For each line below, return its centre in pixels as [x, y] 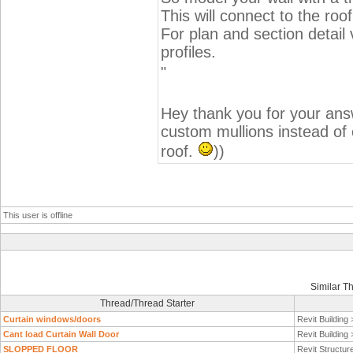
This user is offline [38, 215]
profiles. [188, 52]
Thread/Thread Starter [147, 303]
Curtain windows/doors [52, 319]
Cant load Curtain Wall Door [61, 334]
